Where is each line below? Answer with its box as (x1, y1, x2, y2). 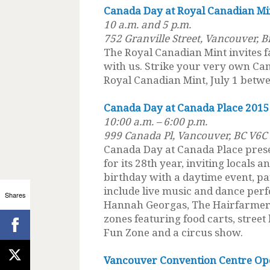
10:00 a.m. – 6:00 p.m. (104, 114, 207, 128)
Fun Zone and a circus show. (104, 225, 243, 239)
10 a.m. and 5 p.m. (104, 17, 191, 31)
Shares (4, 189, 26, 199)
